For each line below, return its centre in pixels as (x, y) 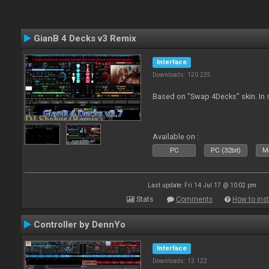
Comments (194, 199)
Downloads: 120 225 (182, 75)
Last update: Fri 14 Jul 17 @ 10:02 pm (202, 185)
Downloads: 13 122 (180, 261)
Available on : (176, 137)
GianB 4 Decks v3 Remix (85, 38)
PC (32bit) (226, 150)
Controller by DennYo (80, 225)
